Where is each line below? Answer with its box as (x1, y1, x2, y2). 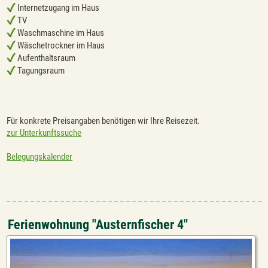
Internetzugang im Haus (16, 2, 100, 14)
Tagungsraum (16, 65, 65, 77)
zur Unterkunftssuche (7, 127, 82, 139)
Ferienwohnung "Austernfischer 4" (8, 217, 188, 233)
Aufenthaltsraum (16, 53, 76, 64)
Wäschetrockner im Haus (16, 40, 105, 51)
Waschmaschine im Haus (16, 28, 105, 39)
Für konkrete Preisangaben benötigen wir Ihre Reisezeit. (7, 115, 200, 127)
